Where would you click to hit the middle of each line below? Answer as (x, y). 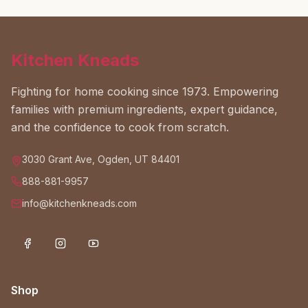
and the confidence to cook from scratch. (120, 127)
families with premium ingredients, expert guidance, (144, 109)
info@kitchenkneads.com (79, 203)
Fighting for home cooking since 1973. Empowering (145, 91)
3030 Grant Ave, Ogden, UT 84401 (101, 159)
